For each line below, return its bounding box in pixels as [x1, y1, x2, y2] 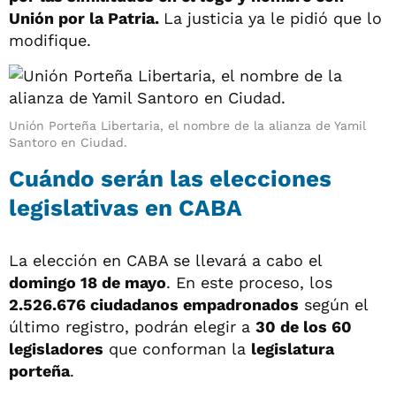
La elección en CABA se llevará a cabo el [9, 250, 322, 270]
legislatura [251, 339, 334, 358]
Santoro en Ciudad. [9, 134, 127, 149]
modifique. [9, 30, 91, 49]
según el [299, 294, 368, 314]
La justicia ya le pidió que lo [164, 8, 382, 27]
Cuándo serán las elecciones [9, 164, 331, 192]
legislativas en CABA [9, 194, 242, 221]
